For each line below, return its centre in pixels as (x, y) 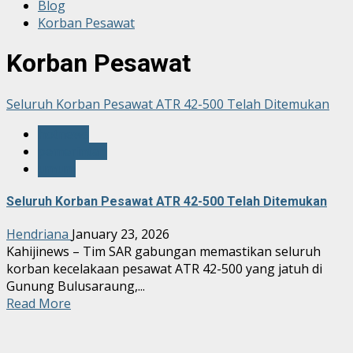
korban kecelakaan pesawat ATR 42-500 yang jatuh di (164, 269)
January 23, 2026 (121, 234)
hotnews (63, 134)
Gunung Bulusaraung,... (76, 286)
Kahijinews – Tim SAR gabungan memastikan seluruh (163, 252)
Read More (39, 304)
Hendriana (39, 234)
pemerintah (72, 151)
